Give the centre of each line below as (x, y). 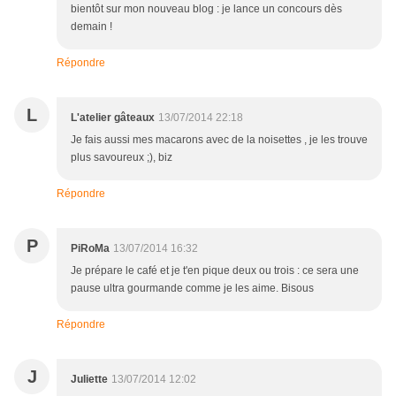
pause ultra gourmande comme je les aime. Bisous (192, 289)
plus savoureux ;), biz (122, 158)
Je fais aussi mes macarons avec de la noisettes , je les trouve (219, 140)
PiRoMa (90, 249)
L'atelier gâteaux (113, 118)
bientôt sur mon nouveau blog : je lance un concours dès (206, 9)
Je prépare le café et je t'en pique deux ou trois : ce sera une (215, 271)
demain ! (91, 27)
